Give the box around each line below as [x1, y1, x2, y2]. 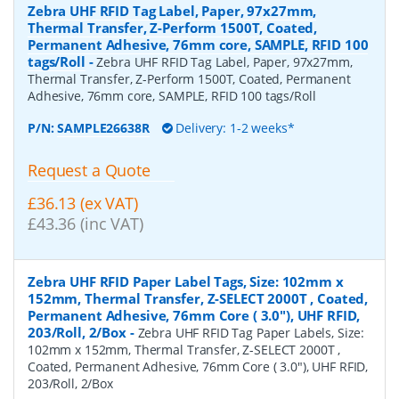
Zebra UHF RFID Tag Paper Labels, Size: [137, 324, 365, 342]
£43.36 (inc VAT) [28, 213, 143, 235]
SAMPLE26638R [57, 119, 150, 137]
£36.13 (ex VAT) [28, 192, 138, 215]
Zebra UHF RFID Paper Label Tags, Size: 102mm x [28, 273, 344, 291]
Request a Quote [28, 159, 151, 182]
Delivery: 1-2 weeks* [172, 119, 295, 137]
